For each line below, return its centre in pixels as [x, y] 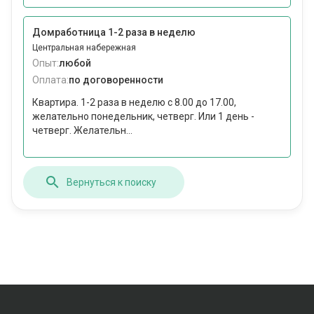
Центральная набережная [84, 48]
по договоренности [116, 80]
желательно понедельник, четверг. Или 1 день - [143, 117]
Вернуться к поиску [111, 182]
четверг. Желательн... [82, 131]
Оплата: [50, 80]
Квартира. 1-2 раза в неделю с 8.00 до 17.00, [134, 103]
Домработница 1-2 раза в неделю [114, 33]
